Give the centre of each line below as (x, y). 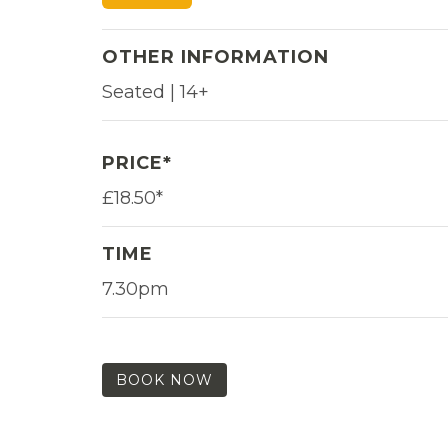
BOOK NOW (164, 379)
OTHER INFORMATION (215, 56)
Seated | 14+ (155, 91)
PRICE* (137, 162)
